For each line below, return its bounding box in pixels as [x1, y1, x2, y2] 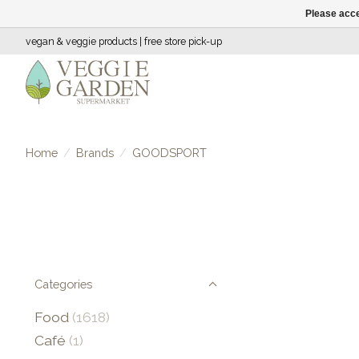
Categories [34, 277, 92, 291]
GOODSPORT [131, 145, 207, 159]
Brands [75, 145, 114, 159]
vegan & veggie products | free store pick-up [26, 35, 222, 47]
